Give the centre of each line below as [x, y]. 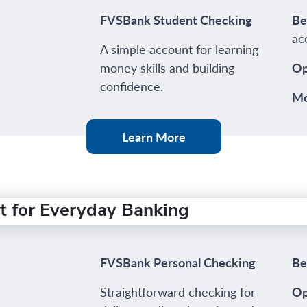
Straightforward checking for [177, 292]
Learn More [153, 137]
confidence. [131, 86]
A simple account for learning [179, 49]
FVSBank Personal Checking [177, 262]
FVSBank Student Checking [176, 20]
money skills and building [167, 67]
